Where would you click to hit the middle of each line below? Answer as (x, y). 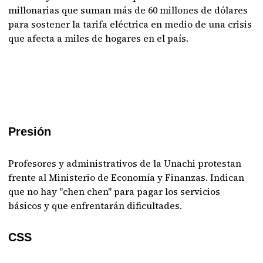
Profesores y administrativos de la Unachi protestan (125, 163)
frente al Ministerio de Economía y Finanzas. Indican (127, 177)
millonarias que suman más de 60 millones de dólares (128, 10)
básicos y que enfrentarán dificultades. (95, 205)
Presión (30, 131)
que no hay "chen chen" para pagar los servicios (114, 191)
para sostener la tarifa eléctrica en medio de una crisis (130, 24)
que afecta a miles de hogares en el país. (99, 38)
